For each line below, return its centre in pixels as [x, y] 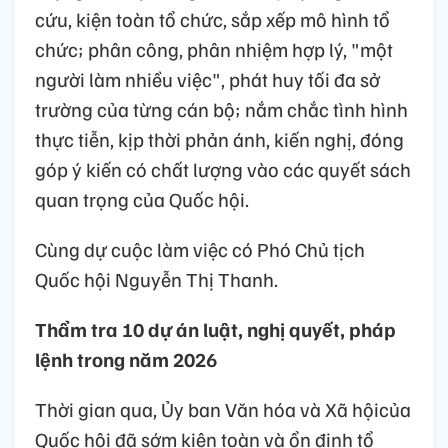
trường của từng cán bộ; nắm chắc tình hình [221, 109]
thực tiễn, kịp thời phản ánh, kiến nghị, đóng [219, 139]
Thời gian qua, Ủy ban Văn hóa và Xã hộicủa [223, 409]
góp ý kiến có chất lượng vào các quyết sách [223, 169]
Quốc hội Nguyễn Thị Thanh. [156, 279]
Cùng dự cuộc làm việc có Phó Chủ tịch [200, 249]
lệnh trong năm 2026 [126, 359]
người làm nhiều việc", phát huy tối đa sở [207, 79]
